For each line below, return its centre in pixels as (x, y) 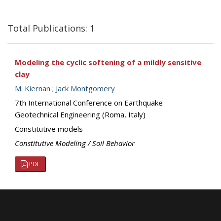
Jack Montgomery (85, 88)
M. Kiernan (33, 88)
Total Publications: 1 (51, 28)
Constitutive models (49, 129)
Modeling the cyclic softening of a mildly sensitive (108, 62)
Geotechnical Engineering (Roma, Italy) (80, 114)
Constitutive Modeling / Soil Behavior (75, 143)
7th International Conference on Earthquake (89, 103)
